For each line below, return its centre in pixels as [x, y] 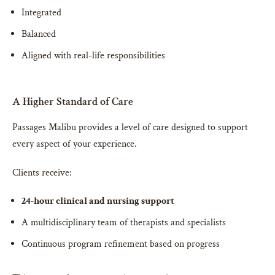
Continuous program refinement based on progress [121, 244]
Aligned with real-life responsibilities [93, 56]
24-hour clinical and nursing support [98, 201]
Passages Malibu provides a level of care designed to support [130, 128]
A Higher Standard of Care [73, 102]
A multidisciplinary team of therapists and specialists [124, 223]
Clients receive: [42, 173]
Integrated [41, 13]
